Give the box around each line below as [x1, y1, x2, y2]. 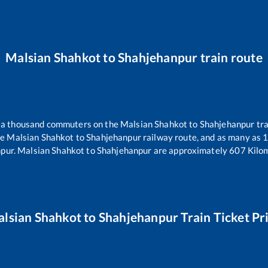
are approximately [151, 144, 228, 156]
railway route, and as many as [141, 131, 263, 142]
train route [197, 49, 263, 65]
